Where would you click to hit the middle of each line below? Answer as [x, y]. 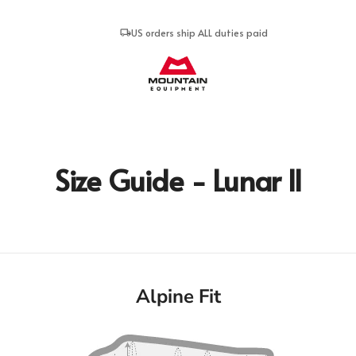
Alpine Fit [178, 296]
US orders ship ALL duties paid [199, 33]
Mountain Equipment [236, 65]
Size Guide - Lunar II [178, 180]
